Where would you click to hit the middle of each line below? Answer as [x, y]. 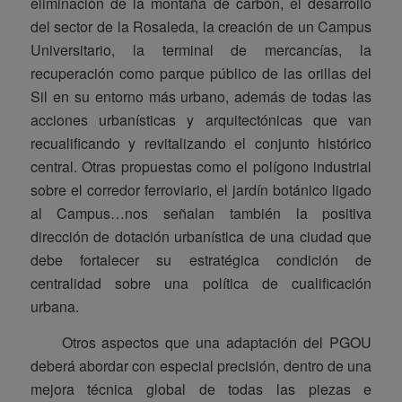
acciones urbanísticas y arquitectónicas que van [201, 120]
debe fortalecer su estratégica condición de [201, 260]
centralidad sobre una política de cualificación [201, 284]
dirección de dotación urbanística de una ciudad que [201, 237]
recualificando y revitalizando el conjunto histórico [201, 144]
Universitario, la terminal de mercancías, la [201, 50]
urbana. [54, 307]
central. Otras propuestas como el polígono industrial [201, 167]
